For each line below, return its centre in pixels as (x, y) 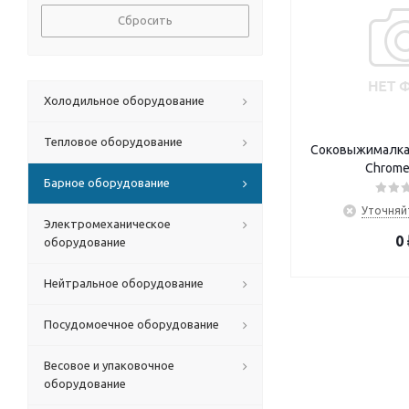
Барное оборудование (107, 183)
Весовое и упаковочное (109, 365)
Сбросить (145, 20)
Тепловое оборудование (113, 142)
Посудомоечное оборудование (131, 324)
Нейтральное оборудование (124, 283)
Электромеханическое (107, 224)
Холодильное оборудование (124, 100)
